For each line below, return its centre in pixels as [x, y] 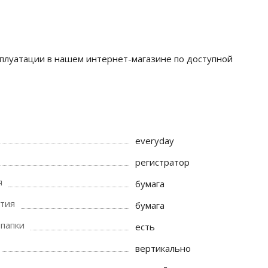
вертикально [163, 248]
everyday [155, 141]
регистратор [163, 162]
